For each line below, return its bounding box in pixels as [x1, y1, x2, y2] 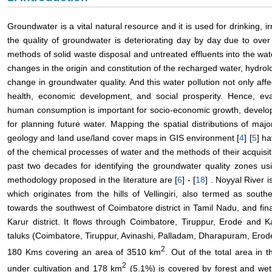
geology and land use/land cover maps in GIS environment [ [7, 133, 240, 143]
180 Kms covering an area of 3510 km [7, 247, 161, 257]
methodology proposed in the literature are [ [7, 175, 178, 185]
